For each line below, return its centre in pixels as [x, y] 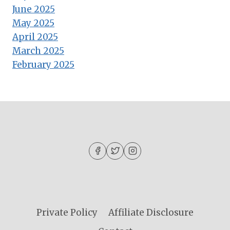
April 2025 [35, 37]
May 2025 [33, 23]
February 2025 [43, 65]
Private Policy [67, 212]
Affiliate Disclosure [151, 212]
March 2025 [38, 51]
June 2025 [34, 9]
